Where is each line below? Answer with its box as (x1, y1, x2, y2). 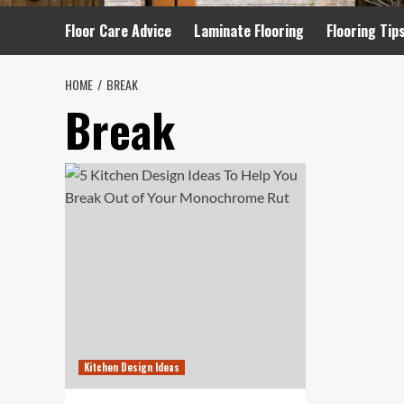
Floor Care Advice (65, 20, 171, 41)
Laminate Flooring (194, 20, 304, 41)
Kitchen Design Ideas (84, 360, 179, 374)
